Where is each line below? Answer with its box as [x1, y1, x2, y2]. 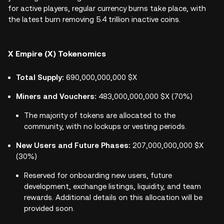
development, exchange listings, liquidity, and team [24, 182, 201, 190]
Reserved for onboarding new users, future [24, 171, 172, 179]
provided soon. [24, 204, 74, 212]
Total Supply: [16, 73, 66, 81]
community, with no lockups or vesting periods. [24, 122, 186, 130]
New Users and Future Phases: [16, 141, 132, 149]
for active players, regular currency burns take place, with [8, 4, 206, 12]
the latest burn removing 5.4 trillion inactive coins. [8, 15, 180, 23]
